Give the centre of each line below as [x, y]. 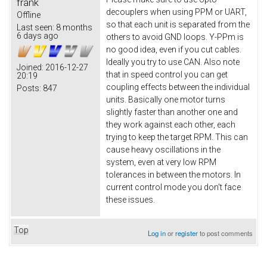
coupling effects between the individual [178, 87]
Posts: [29, 88]
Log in [157, 233]
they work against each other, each [171, 124]
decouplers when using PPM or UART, [176, 12]
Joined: [30, 67]
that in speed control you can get [167, 74]
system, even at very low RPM [161, 162]
